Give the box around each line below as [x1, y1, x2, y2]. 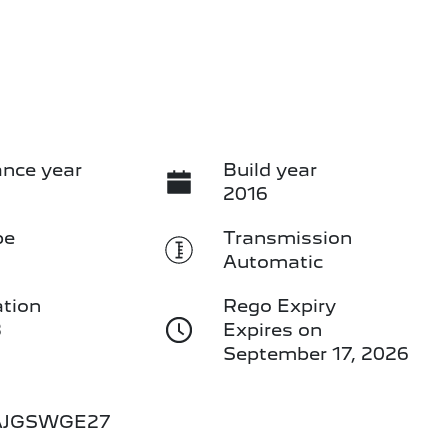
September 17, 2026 [222, 342, 409, 364]
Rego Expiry [222, 294, 336, 316]
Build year [222, 158, 317, 180]
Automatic [222, 250, 323, 272]
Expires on [222, 318, 322, 340]
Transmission [222, 226, 352, 248]
